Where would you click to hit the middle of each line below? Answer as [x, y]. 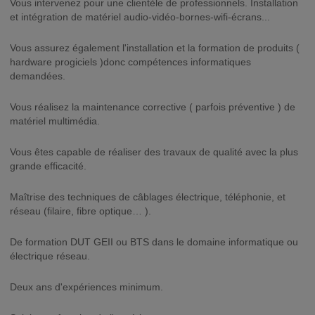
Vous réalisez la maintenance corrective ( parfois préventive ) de [153, 107]
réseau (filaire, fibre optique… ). [81, 211]
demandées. [38, 76]
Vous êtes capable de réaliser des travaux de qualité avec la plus [154, 152]
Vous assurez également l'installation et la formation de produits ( [155, 48]
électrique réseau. [50, 256]
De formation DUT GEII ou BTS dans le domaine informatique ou [154, 242]
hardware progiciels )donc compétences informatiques [130, 62]
